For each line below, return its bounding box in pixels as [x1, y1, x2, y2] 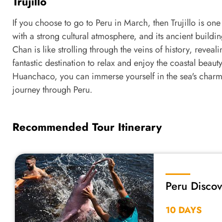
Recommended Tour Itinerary [12, 118, 162, 135]
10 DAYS [166, 204, 202, 217]
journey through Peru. [12, 83, 92, 96]
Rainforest [166, 190, 213, 206]
